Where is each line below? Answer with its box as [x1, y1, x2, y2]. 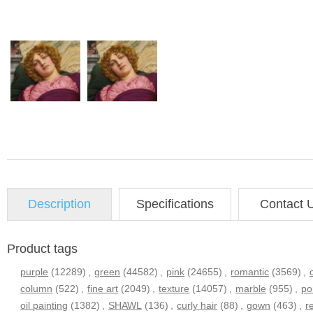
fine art [87, 282, 119, 294]
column [20, 282, 53, 294]
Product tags [7, 241, 78, 256]
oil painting [20, 299, 68, 311]
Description [28, 196, 91, 211]
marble [235, 282, 267, 294]
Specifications [136, 196, 214, 211]
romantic [231, 265, 270, 277]
